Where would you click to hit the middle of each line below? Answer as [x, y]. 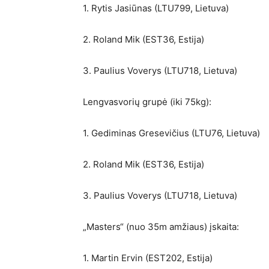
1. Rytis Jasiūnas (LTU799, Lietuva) [156, 8]
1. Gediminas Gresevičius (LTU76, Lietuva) [171, 133]
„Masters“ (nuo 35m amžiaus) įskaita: [161, 227]
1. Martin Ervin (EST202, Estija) [148, 258]
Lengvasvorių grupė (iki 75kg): [147, 102]
